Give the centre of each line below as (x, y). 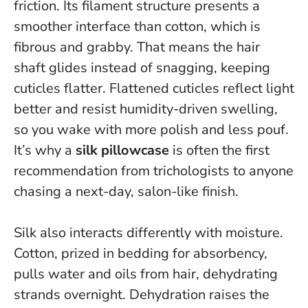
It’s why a (45, 150)
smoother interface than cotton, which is (137, 26)
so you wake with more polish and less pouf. (151, 129)
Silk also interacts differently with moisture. (148, 232)
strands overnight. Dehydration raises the (142, 294)
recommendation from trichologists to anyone (154, 170)
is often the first (219, 150)
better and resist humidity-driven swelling (144, 109)
